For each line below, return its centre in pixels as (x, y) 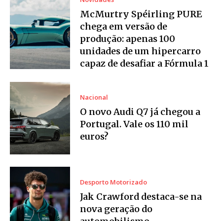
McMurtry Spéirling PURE (141, 14)
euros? (94, 136)
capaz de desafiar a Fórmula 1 (145, 64)
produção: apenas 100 (128, 39)
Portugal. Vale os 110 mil (134, 124)
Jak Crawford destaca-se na (141, 196)
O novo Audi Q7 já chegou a (140, 111)
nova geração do (116, 209)
